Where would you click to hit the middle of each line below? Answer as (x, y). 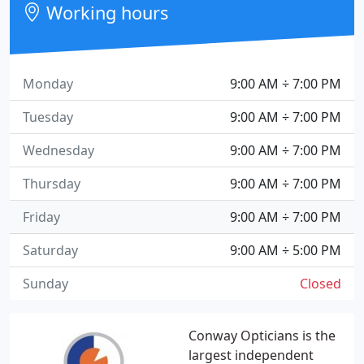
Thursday (52, 184)
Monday (48, 84)
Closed (321, 284)
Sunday (45, 284)
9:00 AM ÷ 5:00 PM (286, 250)
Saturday (50, 250)
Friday (41, 217)
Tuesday (48, 117)
